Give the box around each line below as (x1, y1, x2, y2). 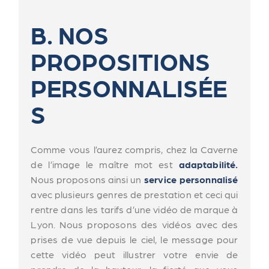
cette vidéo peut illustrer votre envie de (31, 249, 238, 261)
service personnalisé (141, 174, 238, 186)
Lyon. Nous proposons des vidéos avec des (31, 219, 238, 231)
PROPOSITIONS (31, 46, 211, 76)
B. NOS (31, 20, 109, 49)
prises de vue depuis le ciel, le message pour (31, 234, 238, 246)
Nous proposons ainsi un (31, 174, 142, 186)
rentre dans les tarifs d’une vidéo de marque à (31, 204, 238, 216)
